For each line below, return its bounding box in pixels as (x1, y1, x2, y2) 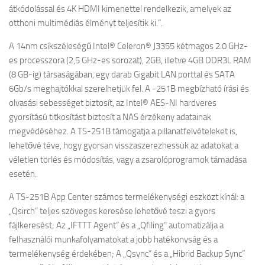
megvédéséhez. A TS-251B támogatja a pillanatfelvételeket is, (9, 126, 237, 137)
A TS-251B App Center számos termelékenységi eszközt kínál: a (9, 192, 244, 202)
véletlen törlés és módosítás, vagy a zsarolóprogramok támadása (9, 154, 247, 165)
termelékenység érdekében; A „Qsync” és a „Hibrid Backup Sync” (9, 248, 245, 259)
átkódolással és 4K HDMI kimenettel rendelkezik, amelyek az (9, 4, 231, 14)
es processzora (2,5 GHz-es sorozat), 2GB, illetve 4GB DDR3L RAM (9, 55, 251, 66)
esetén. (9, 169, 37, 179)
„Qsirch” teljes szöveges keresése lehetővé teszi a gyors (9, 206, 215, 216)
